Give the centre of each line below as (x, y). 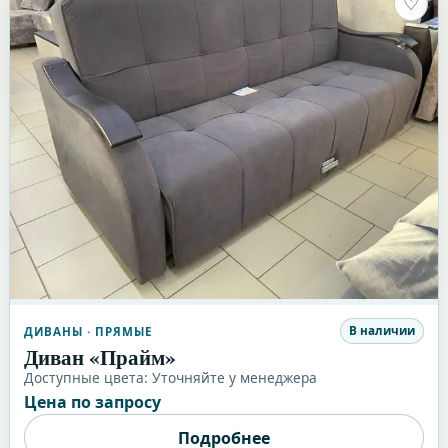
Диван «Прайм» (99, 357)
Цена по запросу (92, 402)
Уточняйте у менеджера (234, 378)
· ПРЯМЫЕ (117, 331)
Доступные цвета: (87, 378)
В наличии (382, 331)
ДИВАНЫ (53, 331)
